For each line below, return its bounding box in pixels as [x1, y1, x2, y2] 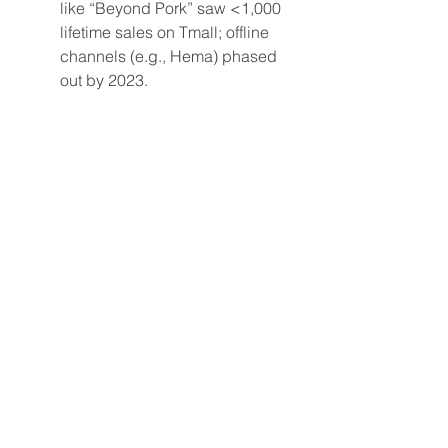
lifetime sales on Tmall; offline [60, 22, 273, 42]
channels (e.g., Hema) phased [60, 46, 281, 66]
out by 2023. [60, 70, 148, 90]
